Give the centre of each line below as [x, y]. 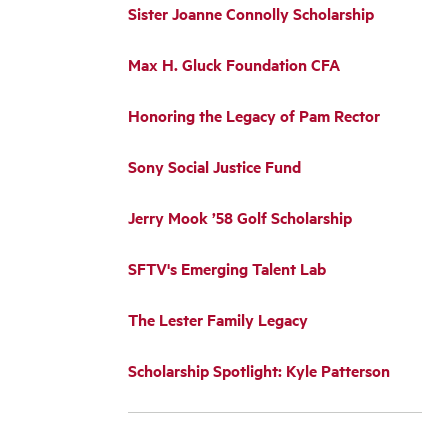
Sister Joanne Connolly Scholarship [251, 13]
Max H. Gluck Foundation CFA [234, 64]
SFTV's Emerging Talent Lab [227, 268]
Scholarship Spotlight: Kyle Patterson [259, 370]
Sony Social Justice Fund [214, 166]
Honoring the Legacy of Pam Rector [254, 115]
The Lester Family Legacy [218, 319]
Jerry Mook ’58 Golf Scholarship [240, 217]
